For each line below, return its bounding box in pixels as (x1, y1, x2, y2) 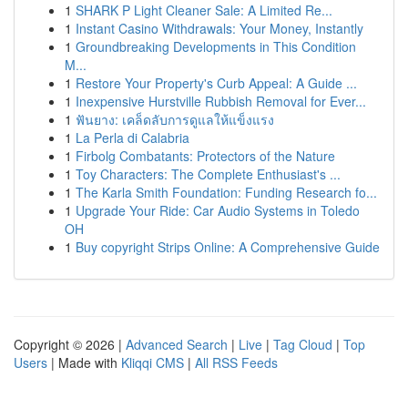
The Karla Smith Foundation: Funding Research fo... (76, 183, 377, 201)
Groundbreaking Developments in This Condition (76, 37, 356, 56)
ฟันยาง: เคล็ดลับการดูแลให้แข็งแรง (76, 110, 274, 128)
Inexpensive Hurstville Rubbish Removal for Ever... (76, 92, 366, 110)
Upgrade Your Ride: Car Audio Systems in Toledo (76, 201, 360, 219)
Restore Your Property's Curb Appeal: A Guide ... (76, 74, 357, 92)
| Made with (47, 353, 121, 372)
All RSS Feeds (195, 353, 278, 372)
